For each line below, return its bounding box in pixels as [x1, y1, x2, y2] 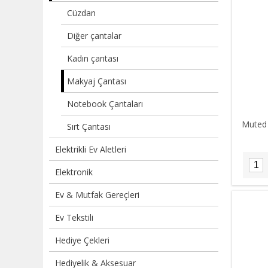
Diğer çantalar [67, 30, 121, 41]
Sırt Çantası [67, 121, 111, 132]
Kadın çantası [67, 53, 118, 64]
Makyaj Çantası [67, 75, 126, 87]
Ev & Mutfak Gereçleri [55, 189, 139, 200]
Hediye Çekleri [55, 234, 109, 246]
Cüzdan [67, 7, 96, 19]
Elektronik [55, 166, 93, 178]
